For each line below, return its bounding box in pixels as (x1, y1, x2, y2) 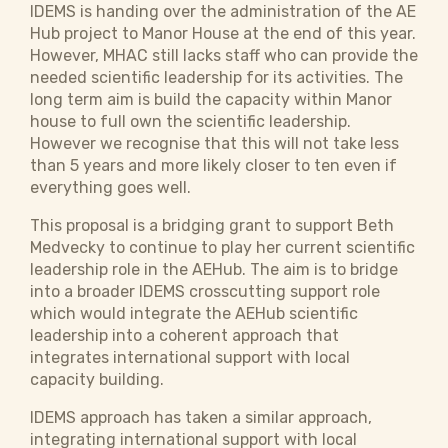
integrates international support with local (30, 348, 350, 367)
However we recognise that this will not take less (30, 134, 399, 153)
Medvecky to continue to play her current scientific (30, 238, 415, 257)
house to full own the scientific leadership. (30, 112, 351, 131)
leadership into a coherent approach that (30, 326, 339, 345)
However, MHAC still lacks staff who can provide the (30, 46, 418, 65)
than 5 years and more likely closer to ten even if (30, 156, 397, 175)
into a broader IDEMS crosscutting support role (30, 282, 380, 301)
